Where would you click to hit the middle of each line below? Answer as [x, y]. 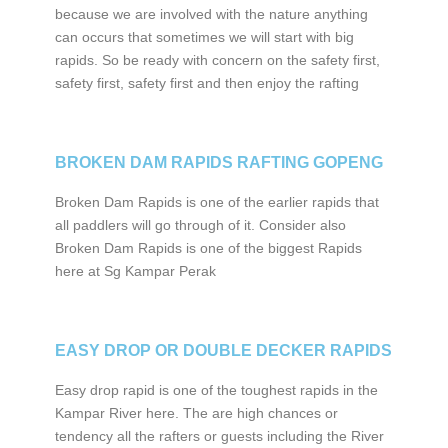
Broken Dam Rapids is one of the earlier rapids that [216, 202]
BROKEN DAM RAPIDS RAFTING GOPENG [218, 162]
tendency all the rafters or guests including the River [219, 436]
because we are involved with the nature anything [211, 14]
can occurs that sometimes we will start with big [204, 37]
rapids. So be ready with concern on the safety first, [217, 60]
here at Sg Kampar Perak [137, 271]
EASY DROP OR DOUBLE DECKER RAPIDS [223, 350]
